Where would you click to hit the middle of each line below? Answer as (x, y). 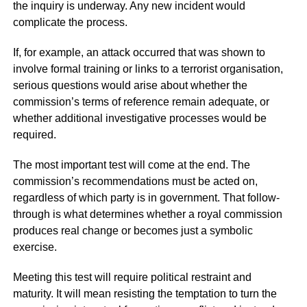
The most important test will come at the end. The (131, 165)
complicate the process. (70, 22)
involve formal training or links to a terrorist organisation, (148, 69)
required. (34, 135)
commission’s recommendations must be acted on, (135, 181)
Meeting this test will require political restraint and (132, 277)
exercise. (35, 247)
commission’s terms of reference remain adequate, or (141, 102)
